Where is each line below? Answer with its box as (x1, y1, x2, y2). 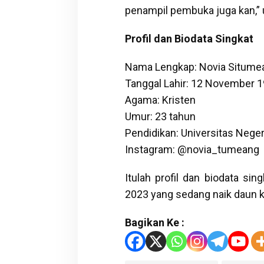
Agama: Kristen (124, 93, 196, 106)
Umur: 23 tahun (124, 110, 196, 123)
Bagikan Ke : (124, 216, 184, 229)
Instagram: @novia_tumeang (124, 143, 259, 156)
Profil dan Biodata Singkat (124, 32, 253, 45)
